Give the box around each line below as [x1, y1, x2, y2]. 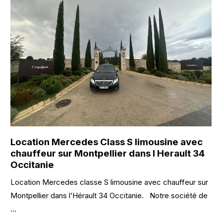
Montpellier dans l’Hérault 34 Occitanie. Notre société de [10, 190, 208, 200]
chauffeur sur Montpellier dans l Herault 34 [10, 147, 205, 159]
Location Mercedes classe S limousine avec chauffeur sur [10, 177, 209, 187]
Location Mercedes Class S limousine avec [10, 136, 203, 148]
